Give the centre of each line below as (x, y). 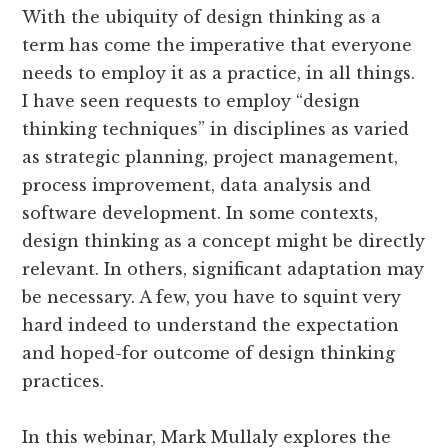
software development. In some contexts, (200, 212)
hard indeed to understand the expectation (211, 324)
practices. (63, 380)
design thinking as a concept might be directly (224, 240)
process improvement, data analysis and (197, 184)
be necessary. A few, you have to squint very (212, 296)
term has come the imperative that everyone (217, 44)
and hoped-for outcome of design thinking (209, 352)
